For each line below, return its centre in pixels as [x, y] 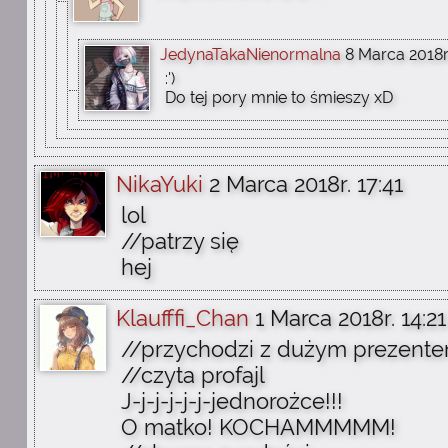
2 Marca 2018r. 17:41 [306, 184]
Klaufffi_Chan [182, 318]
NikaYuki [159, 184]
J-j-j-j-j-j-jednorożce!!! [232, 401]
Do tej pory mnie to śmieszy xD [279, 97]
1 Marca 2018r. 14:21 [350, 318]
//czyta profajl [193, 375]
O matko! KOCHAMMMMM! [258, 427]
